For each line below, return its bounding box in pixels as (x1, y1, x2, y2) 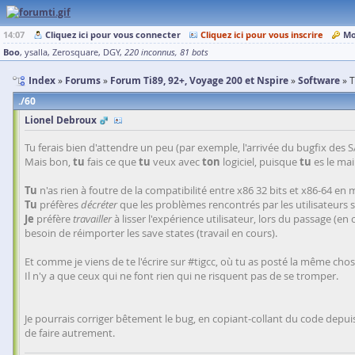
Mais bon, (25, 155, 73, 169)
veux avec (151, 155, 202, 169)
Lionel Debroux (25, 113, 97, 127)
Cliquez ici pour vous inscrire (200, 29, 323, 40)
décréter (81, 197, 117, 212)
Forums (65, 74, 101, 87)
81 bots (180, 47, 208, 58)
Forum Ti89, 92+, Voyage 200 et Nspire (110, 74, 288, 87)
